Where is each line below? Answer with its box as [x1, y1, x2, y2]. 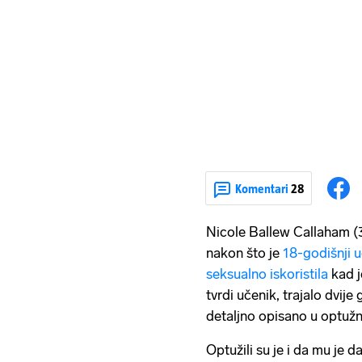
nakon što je [206, 245, 283, 262]
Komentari [235, 181, 291, 196]
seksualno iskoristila [206, 266, 328, 283]
